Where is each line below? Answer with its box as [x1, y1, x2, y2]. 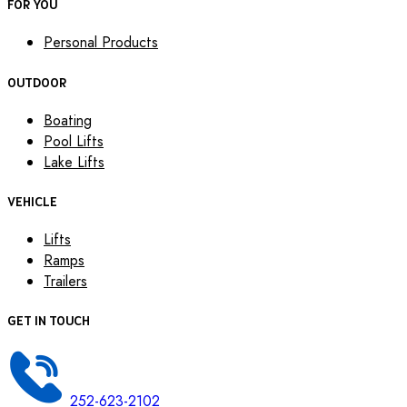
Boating [44, 109, 92, 131]
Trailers [44, 271, 87, 293]
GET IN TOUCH [7, 312, 90, 329]
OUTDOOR [7, 73, 66, 90]
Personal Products [44, 32, 158, 54]
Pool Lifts [44, 130, 104, 152]
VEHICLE [7, 192, 57, 209]
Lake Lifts [44, 151, 104, 173]
